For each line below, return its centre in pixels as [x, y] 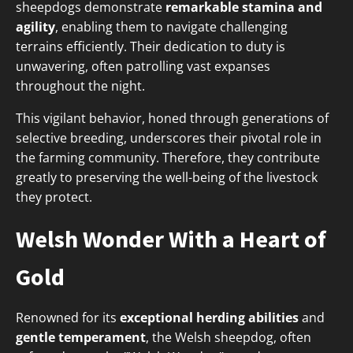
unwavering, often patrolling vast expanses [143, 67]
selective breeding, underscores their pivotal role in [169, 138]
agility [35, 27]
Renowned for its [68, 318]
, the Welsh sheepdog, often [229, 338]
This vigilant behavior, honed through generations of [172, 119]
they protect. [54, 197]
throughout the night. [80, 86]
